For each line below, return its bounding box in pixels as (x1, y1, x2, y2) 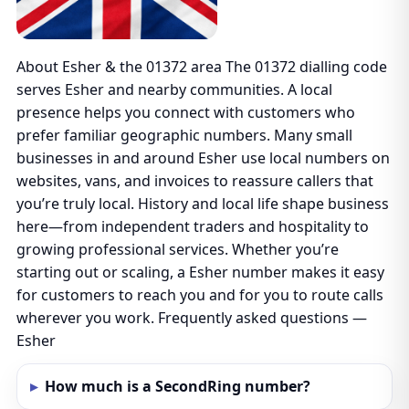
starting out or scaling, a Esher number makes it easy (16, 262, 384, 282)
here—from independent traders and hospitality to (16, 216, 369, 236)
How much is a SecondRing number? (44, 376, 310, 396)
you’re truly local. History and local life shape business (16, 194, 389, 214)
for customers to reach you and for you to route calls (16, 285, 383, 305)
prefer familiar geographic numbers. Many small (16, 125, 352, 145)
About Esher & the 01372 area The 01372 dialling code (16, 57, 387, 77)
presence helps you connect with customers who (16, 102, 355, 122)
